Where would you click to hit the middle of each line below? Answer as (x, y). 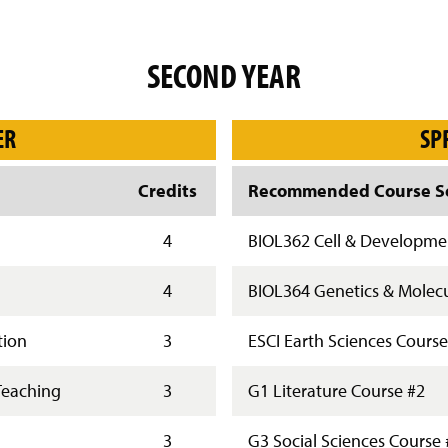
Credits (167, 190)
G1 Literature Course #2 (336, 390)
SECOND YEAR (223, 75)
